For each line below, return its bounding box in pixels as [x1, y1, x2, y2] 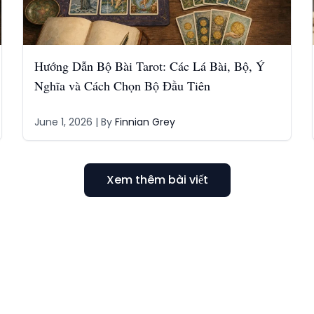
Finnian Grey [114, 115, 175, 129]
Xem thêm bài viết [106, 172, 208, 188]
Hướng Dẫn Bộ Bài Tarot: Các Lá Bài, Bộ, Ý [34, 57, 265, 74]
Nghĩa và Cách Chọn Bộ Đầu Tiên [34, 77, 210, 94]
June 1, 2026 [34, 115, 93, 129]
